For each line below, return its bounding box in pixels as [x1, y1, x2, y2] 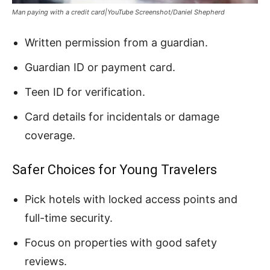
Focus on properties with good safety [25, 236, 217, 249]
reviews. [25, 254, 67, 268]
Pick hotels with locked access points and [25, 192, 237, 206]
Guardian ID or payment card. [25, 60, 175, 74]
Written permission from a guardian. [25, 36, 208, 49]
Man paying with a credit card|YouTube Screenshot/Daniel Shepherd [12, 7, 225, 16]
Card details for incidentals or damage [25, 110, 219, 123]
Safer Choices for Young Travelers [12, 162, 217, 177]
